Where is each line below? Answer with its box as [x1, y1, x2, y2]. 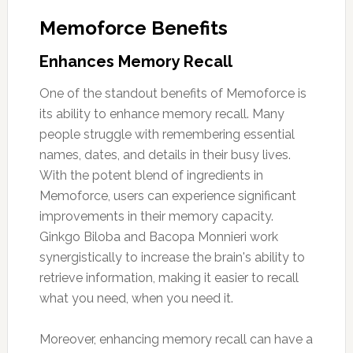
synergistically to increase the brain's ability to [39, 249, 305, 265]
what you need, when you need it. [39, 290, 233, 306]
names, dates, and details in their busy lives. [39, 147, 291, 162]
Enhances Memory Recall [39, 51, 232, 71]
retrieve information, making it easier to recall [39, 269, 299, 285]
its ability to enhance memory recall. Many [39, 106, 284, 121]
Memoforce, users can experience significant [39, 188, 296, 203]
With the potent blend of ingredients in [39, 167, 263, 183]
